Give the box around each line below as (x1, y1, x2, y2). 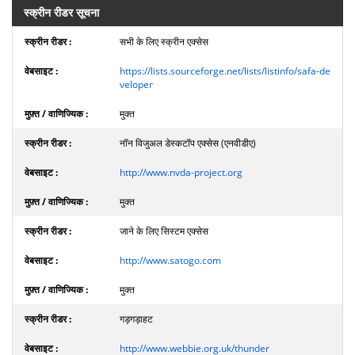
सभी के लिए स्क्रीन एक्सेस (120, 34, 208, 48)
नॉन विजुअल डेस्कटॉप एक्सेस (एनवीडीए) (120, 136, 256, 150)
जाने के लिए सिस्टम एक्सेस (120, 223, 208, 238)
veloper (120, 77, 153, 91)
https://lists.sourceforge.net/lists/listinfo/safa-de (120, 63, 330, 78)
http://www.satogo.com (120, 253, 221, 267)
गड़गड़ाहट (120, 311, 153, 326)
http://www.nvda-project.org (120, 165, 242, 179)
